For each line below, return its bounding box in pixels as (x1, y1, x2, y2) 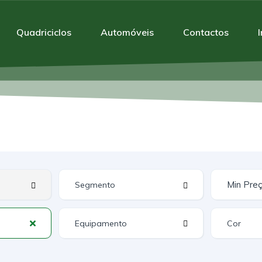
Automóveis (101, 26, 154, 38)
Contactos (183, 26, 229, 38)
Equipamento (75, 218, 127, 229)
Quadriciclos (16, 26, 71, 38)
